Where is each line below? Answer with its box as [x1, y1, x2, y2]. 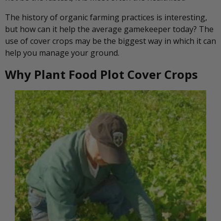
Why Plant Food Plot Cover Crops [5, 66, 198, 83]
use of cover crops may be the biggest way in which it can [5, 36, 216, 47]
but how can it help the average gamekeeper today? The [5, 24, 214, 35]
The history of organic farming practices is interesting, [5, 12, 207, 23]
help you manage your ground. [5, 47, 119, 59]
